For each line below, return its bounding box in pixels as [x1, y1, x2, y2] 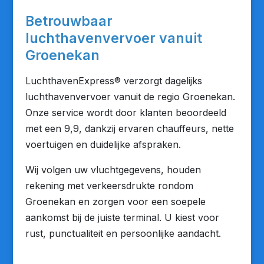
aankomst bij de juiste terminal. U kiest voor [25, 212, 219, 223]
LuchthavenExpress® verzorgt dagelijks [25, 75, 202, 87]
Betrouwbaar [25, 13, 113, 29]
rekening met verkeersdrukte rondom [25, 180, 193, 192]
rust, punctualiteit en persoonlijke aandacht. [25, 227, 221, 239]
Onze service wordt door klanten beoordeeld [25, 107, 226, 118]
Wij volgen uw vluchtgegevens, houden [25, 164, 201, 176]
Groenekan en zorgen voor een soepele [25, 196, 206, 207]
